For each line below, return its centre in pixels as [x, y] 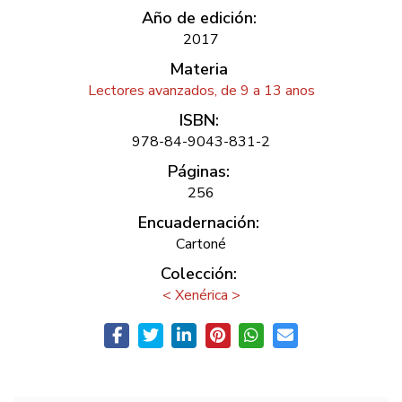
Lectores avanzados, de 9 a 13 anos [201, 90]
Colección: [199, 273]
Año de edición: [199, 17]
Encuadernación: [199, 222]
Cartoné [201, 244]
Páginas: [199, 171]
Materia [199, 69]
